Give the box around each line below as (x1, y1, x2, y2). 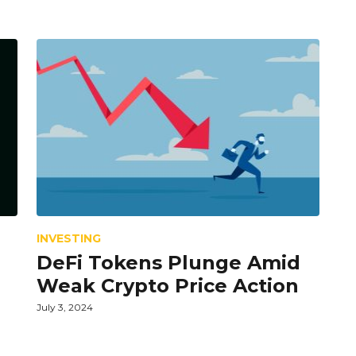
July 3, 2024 (37, 300, 93, 313)
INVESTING (37, 230, 101, 246)
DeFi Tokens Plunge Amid (37, 250, 300, 274)
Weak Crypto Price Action (37, 273, 299, 297)
